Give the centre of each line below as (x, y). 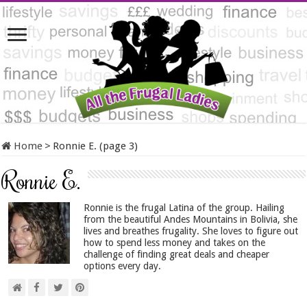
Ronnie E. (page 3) (96, 146)
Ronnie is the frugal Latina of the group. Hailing (184, 208)
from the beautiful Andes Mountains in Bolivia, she (191, 219)
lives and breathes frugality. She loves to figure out (191, 231)
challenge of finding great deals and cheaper (177, 254)
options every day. (123, 266)
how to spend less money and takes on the (175, 243)
